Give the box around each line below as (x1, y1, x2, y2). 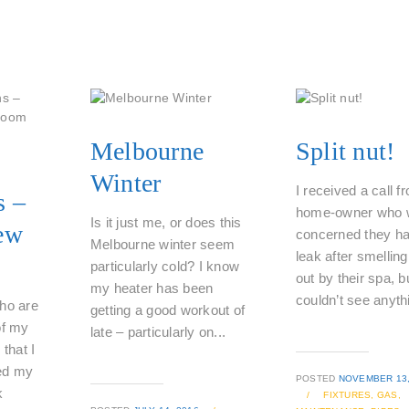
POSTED (295, 373, 339, 383)
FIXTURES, (323, 390, 374, 400)
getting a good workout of (89, 302, 246, 318)
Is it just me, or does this (89, 215, 242, 230)
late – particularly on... (89, 324, 226, 340)
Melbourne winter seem (89, 236, 236, 252)
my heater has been (89, 280, 214, 296)
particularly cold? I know (89, 258, 240, 274)
